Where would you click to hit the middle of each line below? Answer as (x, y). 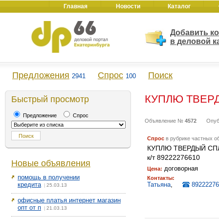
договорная (180, 168)
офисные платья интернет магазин (69, 200)
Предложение (39, 115)
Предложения (41, 75)
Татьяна (159, 185)
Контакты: (161, 178)
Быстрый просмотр (50, 99)
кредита (29, 185)
